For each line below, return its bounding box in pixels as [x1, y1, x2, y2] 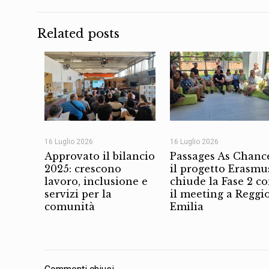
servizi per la [44, 188, 112, 201]
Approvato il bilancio [44, 150, 155, 163]
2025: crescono [44, 163, 121, 175]
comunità [44, 201, 95, 213]
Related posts [37, 26, 119, 41]
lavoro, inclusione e [44, 175, 148, 188]
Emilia [169, 201, 204, 213]
